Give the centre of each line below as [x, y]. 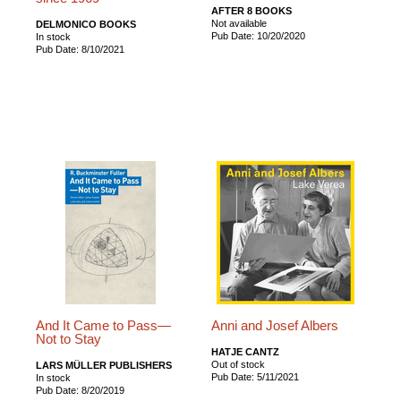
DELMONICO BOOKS [86, 24]
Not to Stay [68, 339]
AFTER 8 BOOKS [252, 10]
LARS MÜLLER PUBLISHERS [104, 365]
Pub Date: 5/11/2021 [256, 376]
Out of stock [239, 364]
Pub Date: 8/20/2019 [80, 390]
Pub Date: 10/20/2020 [259, 35]
